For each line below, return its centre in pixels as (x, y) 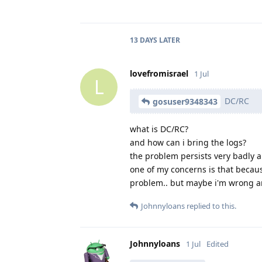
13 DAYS (144, 40)
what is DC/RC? (159, 129)
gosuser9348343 (185, 102)
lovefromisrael (159, 73)
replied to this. (211, 206)
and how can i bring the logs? (188, 143)
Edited (218, 244)
